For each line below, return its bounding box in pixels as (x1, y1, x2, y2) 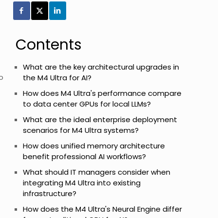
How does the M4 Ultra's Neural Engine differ (23, 204, 182, 214)
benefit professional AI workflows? (23, 151, 146, 162)
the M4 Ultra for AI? (23, 73, 91, 83)
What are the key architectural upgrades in (23, 62, 179, 72)
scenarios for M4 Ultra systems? (23, 125, 139, 135)
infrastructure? (23, 188, 76, 199)
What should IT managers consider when (23, 167, 170, 177)
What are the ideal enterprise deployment (23, 114, 177, 125)
